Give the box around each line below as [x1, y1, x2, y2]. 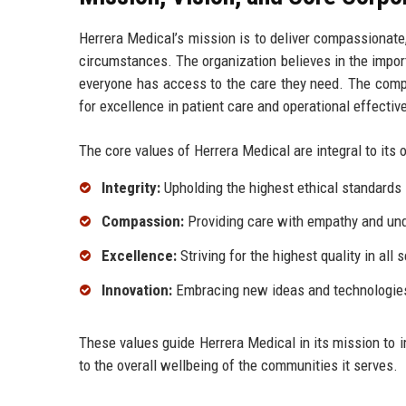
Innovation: [101, 281, 172, 300]
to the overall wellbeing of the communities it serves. [79, 356, 398, 375]
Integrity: [101, 178, 160, 197]
